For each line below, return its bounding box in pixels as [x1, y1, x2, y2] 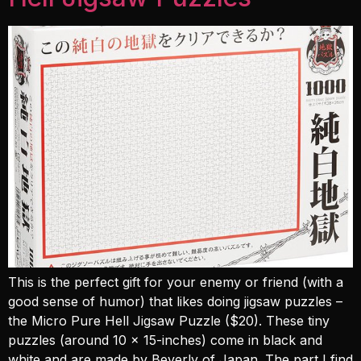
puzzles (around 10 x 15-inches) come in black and [8, 332, 322, 348]
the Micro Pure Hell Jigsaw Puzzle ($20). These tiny [8, 313, 330, 329]
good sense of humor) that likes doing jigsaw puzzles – [8, 293, 342, 309]
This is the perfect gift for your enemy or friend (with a [8, 274, 343, 290]
